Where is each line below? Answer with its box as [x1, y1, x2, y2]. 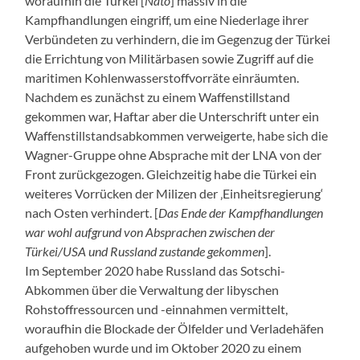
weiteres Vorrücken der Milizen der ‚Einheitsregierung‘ [25, 185, 324, 201]
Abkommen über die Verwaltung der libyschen [25, 281, 280, 297]
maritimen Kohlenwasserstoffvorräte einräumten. [25, 69, 300, 85]
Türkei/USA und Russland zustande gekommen [25, 243, 265, 259]
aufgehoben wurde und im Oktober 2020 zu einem [25, 339, 302, 355]
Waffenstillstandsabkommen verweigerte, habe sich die [25, 127, 329, 143]
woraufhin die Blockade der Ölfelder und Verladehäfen [25, 320, 325, 336]
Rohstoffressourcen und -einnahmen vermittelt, [25, 301, 288, 317]
